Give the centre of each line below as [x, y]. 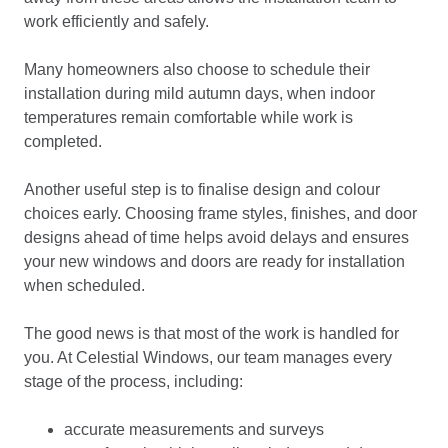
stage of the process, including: [133, 381]
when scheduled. [84, 285]
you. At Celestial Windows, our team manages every [208, 357]
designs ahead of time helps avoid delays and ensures [216, 237]
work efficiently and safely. [116, 21]
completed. [63, 141]
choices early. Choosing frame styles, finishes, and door [220, 213]
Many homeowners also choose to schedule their [197, 69]
